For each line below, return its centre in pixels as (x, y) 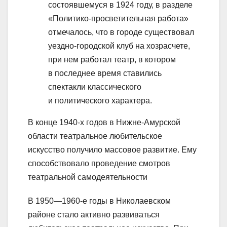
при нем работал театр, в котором (112, 60)
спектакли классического (95, 87)
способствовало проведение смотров (99, 164)
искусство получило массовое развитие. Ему (112, 150)
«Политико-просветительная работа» (118, 19)
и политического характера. (100, 101)
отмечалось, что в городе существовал (121, 32)
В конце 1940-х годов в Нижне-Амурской (104, 123)
